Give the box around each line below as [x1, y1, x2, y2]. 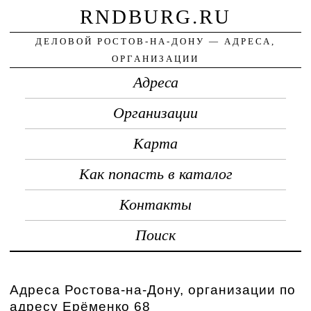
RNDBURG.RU [80, 5, 231, 28]
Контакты [119, 196, 192, 213]
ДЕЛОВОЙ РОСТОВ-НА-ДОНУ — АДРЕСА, [35, 35, 276, 47]
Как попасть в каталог [78, 165, 233, 183]
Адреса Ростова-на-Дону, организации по [10, 282, 296, 297]
